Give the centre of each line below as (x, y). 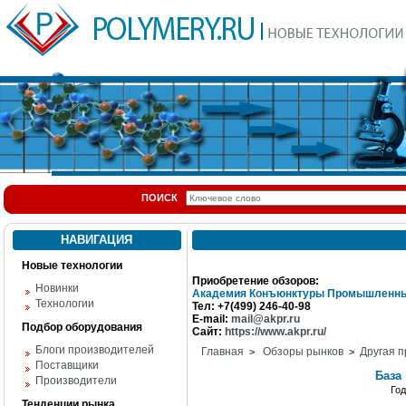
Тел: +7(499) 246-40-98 (251, 306)
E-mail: (210, 319)
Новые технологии (72, 266)
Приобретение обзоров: (256, 281)
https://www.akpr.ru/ (275, 332)
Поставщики (67, 365)
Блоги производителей (95, 350)
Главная (222, 352)
